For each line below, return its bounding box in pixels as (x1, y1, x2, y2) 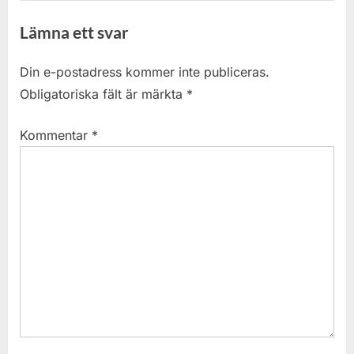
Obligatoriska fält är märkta (20, 85, 186, 102)
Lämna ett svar (20, 22, 129, 43)
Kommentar (20, 126, 92, 143)
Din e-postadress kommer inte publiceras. (20, 63, 269, 80)
